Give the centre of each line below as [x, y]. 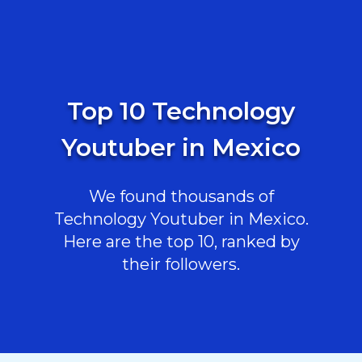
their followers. [181, 264]
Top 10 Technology [181, 111]
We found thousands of [181, 196]
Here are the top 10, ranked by [181, 242]
